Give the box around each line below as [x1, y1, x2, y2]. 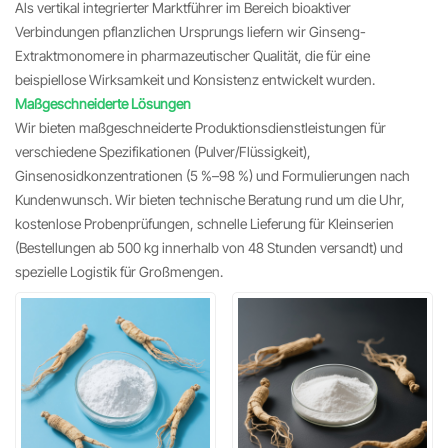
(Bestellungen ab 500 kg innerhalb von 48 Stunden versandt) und [15, 239, 403, 256]
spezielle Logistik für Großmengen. [15, 263, 223, 280]
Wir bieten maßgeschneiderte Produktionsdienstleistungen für [15, 119, 386, 136]
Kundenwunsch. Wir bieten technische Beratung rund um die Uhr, [15, 191, 405, 208]
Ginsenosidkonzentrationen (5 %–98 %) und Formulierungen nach [15, 167, 410, 184]
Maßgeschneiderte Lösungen [15, 95, 191, 112]
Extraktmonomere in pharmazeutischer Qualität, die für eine [15, 47, 370, 64]
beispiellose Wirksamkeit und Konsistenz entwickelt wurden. [15, 71, 375, 88]
